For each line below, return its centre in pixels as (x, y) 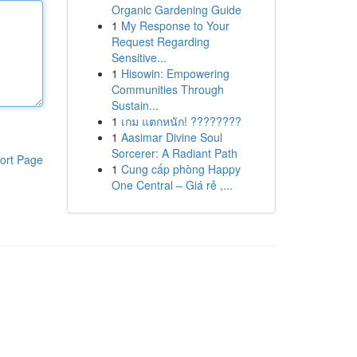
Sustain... (135, 105)
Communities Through (167, 89)
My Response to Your (175, 25)
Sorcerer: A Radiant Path (174, 153)
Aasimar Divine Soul (171, 137)
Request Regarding (160, 41)
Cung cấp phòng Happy (180, 169)
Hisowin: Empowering (175, 73)
